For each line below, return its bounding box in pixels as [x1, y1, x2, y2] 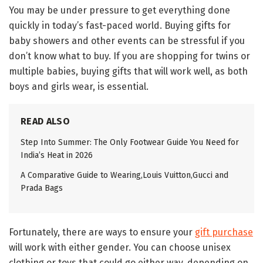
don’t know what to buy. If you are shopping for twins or [9, 50, 250, 62]
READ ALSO [21, 116, 70, 127]
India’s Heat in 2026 [21, 150, 93, 161]
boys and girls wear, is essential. [9, 81, 149, 93]
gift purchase [195, 227, 253, 238]
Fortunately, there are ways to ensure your [9, 227, 195, 238]
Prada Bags [21, 183, 63, 194]
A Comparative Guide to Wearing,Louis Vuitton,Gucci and [21, 170, 228, 181]
